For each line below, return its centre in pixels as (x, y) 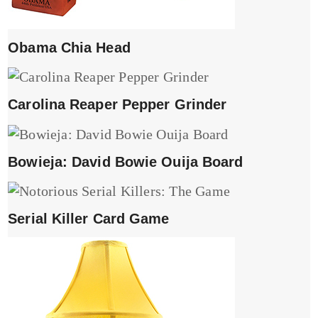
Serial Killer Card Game (89, 218)
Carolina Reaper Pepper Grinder (117, 105)
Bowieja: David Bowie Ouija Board (126, 161)
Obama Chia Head (69, 47)
